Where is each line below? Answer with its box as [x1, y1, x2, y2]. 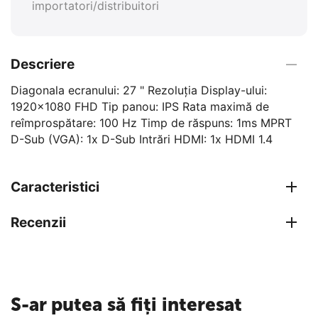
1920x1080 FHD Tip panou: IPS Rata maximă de [11, 99, 269, 114]
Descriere [11, 56, 75, 73]
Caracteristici [11, 178, 99, 195]
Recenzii [11, 214, 66, 231]
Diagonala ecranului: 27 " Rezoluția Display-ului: [11, 82, 267, 97]
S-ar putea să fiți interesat [11, 293, 242, 316]
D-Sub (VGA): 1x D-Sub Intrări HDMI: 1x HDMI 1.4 [11, 131, 273, 146]
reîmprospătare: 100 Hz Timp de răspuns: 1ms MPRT [11, 115, 292, 130]
